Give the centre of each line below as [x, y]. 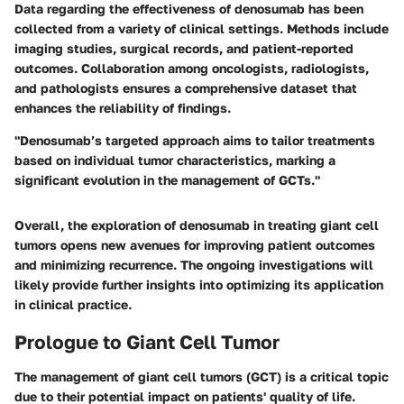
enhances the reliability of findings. [123, 108]
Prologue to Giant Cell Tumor [147, 342]
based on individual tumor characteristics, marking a [175, 161]
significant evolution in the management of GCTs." [167, 180]
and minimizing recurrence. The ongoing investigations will [194, 265]
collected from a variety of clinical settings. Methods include [202, 29]
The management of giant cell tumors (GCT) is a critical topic [202, 376]
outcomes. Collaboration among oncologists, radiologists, [192, 69]
